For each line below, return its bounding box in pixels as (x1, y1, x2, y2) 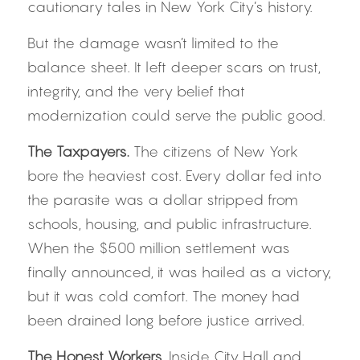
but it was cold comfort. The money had (27, 288, 300, 305)
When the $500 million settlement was (27, 239, 290, 256)
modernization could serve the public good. (27, 107, 325, 124)
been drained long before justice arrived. (27, 312, 305, 329)
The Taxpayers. (27, 143, 133, 160)
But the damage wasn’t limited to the (27, 35, 279, 51)
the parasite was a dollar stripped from (27, 191, 298, 208)
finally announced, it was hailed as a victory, (27, 264, 331, 280)
